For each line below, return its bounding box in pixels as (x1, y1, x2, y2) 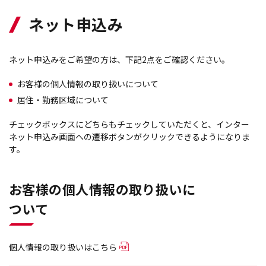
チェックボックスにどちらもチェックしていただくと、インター (9, 118, 249, 130)
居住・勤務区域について (17, 94, 109, 106)
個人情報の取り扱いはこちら (9, 241, 117, 253)
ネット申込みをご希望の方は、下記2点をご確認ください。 (9, 53, 230, 65)
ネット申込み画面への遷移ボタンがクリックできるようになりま (9, 131, 250, 142)
